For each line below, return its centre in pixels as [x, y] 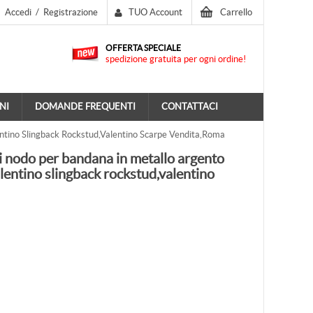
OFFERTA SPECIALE [143, 48]
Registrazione [71, 12]
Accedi [18, 12]
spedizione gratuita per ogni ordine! [176, 59]
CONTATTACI [190, 107]
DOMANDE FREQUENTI [85, 107]
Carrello [236, 12]
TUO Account [155, 12]
